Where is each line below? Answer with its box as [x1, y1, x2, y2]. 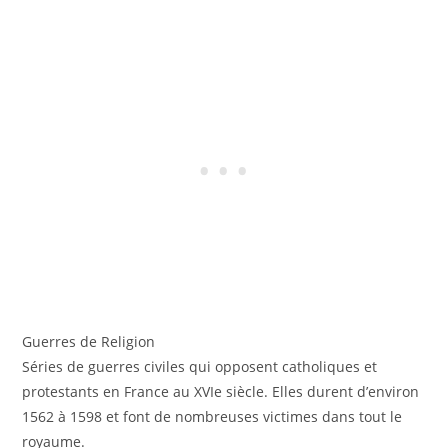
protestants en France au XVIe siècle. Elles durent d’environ [22, 382, 420, 402]
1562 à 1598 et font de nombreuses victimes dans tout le [22, 407, 403, 427]
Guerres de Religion [22, 332, 156, 352]
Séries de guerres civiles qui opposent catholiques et [22, 357, 378, 377]
